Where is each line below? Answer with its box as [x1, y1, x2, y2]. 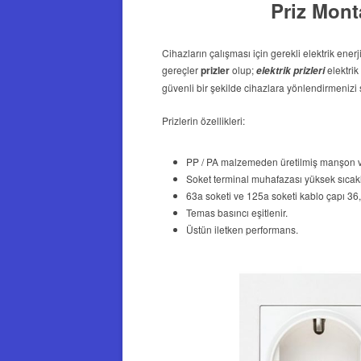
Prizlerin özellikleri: [161, 113, 245, 127]
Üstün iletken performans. [185, 222, 298, 236]
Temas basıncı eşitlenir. [185, 205, 288, 219]
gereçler [161, 62, 201, 77]
